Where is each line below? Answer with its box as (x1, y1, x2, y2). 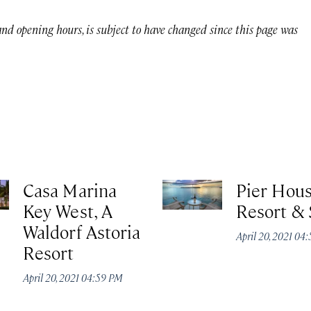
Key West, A (23, 199, 112, 223)
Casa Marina (23, 178, 117, 202)
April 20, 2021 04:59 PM (23, 271, 124, 285)
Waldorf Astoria (23, 220, 141, 244)
